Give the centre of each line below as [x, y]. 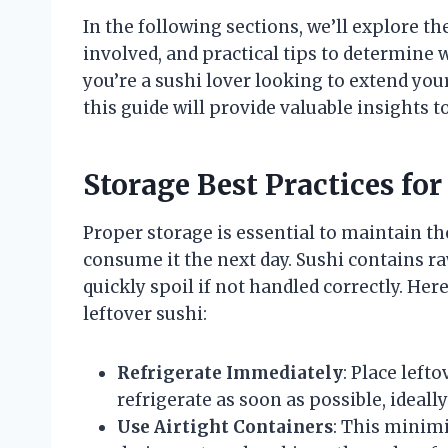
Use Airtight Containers [225, 426]
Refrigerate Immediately [230, 372]
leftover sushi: [145, 313]
